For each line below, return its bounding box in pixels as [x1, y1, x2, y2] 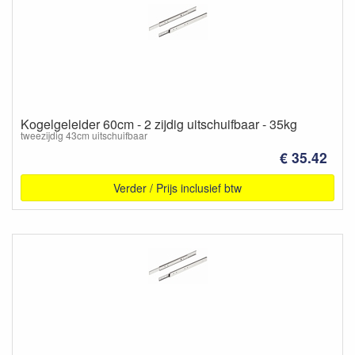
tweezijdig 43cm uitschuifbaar [21, 128, 147, 142]
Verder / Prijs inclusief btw [113, 179, 242, 196]
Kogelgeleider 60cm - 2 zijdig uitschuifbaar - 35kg [21, 115, 297, 133]
